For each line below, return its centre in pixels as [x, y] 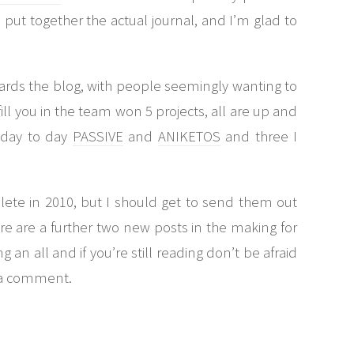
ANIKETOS [189, 136]
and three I [259, 136]
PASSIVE [98, 136]
